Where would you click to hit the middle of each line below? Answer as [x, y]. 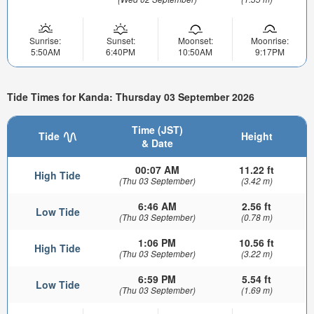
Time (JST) [157, 129]
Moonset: [195, 40]
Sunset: [121, 40]
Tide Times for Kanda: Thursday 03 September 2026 [131, 97]
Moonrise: [269, 40]
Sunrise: [45, 40]
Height [257, 136]
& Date [157, 143]
